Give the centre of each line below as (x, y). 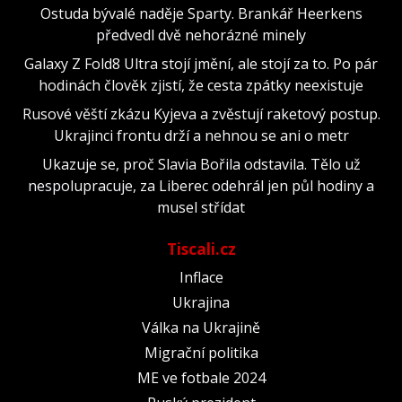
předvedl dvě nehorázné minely (201, 35)
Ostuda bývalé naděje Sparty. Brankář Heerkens (201, 13)
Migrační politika (201, 352)
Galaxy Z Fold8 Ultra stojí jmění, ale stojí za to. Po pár (201, 63)
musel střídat (201, 207)
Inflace (201, 277)
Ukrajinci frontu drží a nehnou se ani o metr (201, 135)
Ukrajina (201, 302)
